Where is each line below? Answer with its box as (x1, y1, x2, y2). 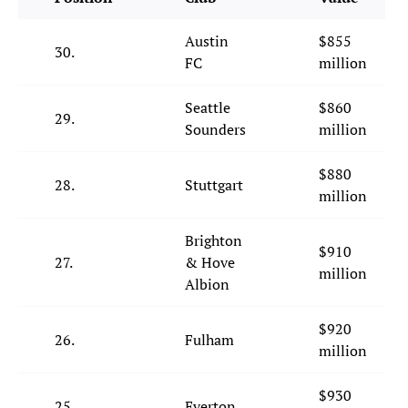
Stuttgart (185, 175, 243, 196)
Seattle (185, 97, 230, 118)
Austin (185, 31, 229, 52)
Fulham (185, 330, 234, 351)
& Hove (185, 252, 235, 273)
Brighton (185, 230, 242, 251)
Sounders (185, 119, 246, 140)
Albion (185, 274, 229, 295)
